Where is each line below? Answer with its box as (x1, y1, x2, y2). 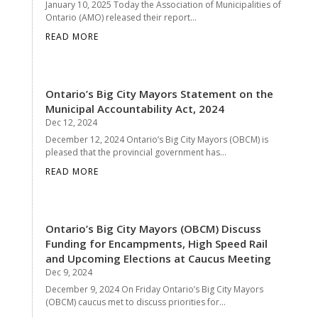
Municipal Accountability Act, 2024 (45, 101, 224, 116)
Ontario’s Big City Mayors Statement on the (45, 86, 273, 101)
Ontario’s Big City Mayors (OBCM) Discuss (45, 221, 261, 236)
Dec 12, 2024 (45, 116, 97, 128)
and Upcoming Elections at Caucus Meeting (45, 251, 271, 265)
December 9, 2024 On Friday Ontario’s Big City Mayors (45, 283, 263, 295)
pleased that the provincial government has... (45, 146, 226, 158)
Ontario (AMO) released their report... (45, 11, 197, 23)
